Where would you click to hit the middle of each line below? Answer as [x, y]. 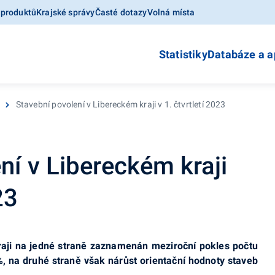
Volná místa [171, 12]
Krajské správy [66, 12]
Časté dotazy [121, 12]
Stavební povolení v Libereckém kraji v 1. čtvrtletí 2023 [121, 104]
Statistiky [183, 54]
